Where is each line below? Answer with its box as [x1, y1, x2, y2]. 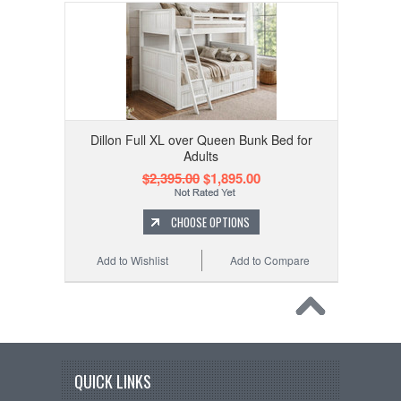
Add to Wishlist [96, 252, 168, 269]
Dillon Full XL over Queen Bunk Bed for [90, 131, 312, 149]
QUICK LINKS [74, 370, 151, 394]
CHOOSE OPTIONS [170, 213, 250, 232]
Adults [183, 147, 219, 166]
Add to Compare [229, 252, 310, 269]
